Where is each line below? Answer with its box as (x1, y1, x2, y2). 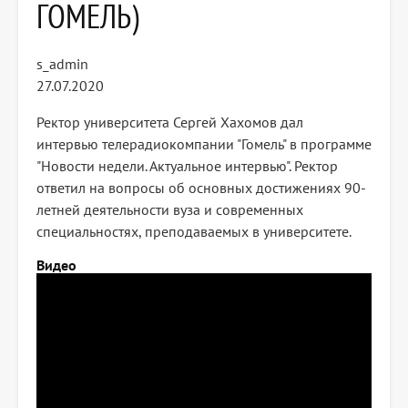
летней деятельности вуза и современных (36, 200, 303, 219)
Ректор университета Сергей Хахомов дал (36, 113, 303, 132)
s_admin (36, 55, 88, 74)
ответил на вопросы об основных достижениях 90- (36, 178, 366, 198)
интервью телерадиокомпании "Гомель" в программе (36, 135, 372, 154)
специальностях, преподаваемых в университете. (36, 222, 352, 241)
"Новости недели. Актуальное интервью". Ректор (36, 157, 338, 176)
